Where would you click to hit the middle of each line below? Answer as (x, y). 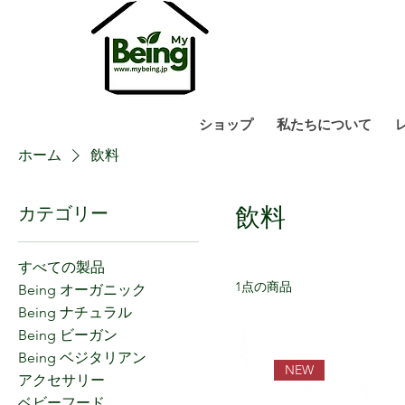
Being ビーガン (68, 334)
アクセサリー (61, 380)
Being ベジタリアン (82, 357)
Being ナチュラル (75, 312)
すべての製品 (61, 267)
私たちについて (324, 124)
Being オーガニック (82, 289)
